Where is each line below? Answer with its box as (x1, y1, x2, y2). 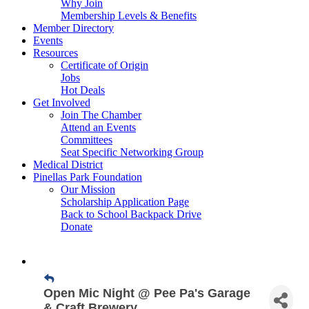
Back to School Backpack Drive (61, 208, 201, 220)
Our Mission (61, 183, 115, 195)
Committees (61, 134, 112, 146)
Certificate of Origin (61, 59, 148, 71)
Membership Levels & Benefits (61, 10, 197, 21)
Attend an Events (61, 121, 136, 133)
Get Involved (33, 97, 90, 108)
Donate (61, 221, 92, 232)
